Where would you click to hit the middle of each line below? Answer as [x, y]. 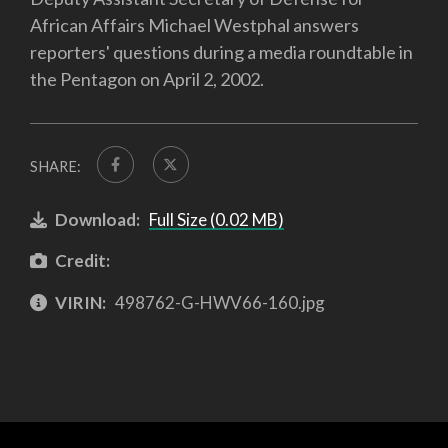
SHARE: [55, 167]
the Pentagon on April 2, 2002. [147, 79]
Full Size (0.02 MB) [216, 219]
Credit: [82, 261]
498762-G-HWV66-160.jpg [218, 302]
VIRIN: [80, 302]
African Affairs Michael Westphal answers [194, 25]
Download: [97, 219]
